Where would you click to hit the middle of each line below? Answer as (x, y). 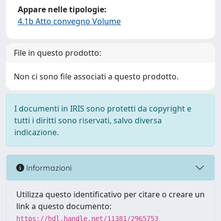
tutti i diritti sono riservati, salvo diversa (88, 120)
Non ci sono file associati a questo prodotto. (96, 76)
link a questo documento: (64, 206)
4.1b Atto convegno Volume (69, 21)
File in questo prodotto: (57, 53)
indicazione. (37, 132)
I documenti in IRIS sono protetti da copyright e (103, 109)
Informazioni (48, 167)
